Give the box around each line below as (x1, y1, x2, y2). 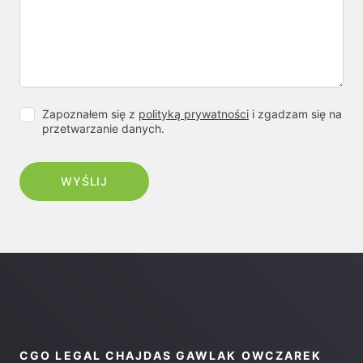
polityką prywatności (139, 107, 249, 121)
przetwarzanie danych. (42, 122, 164, 135)
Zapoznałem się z (42, 107, 139, 121)
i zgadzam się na (249, 107, 342, 121)
